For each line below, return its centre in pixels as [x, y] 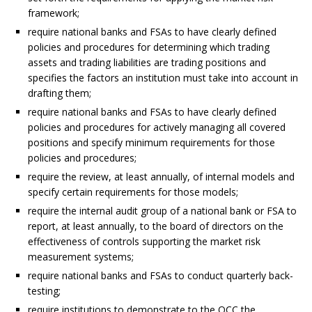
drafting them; [60, 93]
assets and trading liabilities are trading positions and [147, 62]
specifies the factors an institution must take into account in [163, 77]
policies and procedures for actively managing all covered [157, 127]
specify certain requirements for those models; [133, 192]
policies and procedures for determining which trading [149, 47]
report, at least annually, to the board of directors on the [156, 226]
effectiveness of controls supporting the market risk [144, 241]
